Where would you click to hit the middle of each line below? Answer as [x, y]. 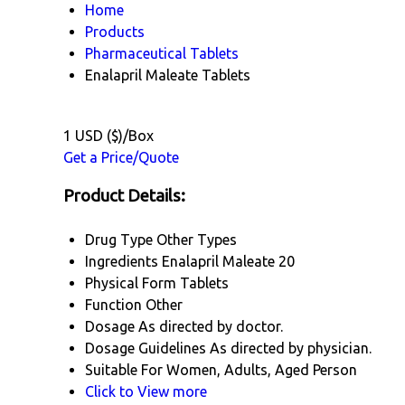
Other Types [197, 240]
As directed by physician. [291, 348]
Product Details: [124, 195]
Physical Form [131, 283]
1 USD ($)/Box [108, 136]
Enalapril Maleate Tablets [168, 75]
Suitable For [124, 370]
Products [115, 32]
